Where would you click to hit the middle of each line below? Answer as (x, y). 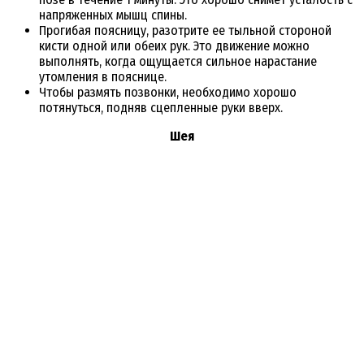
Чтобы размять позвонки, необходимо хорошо (168, 93)
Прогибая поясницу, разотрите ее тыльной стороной (185, 31)
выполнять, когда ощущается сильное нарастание (178, 62)
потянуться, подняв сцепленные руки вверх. (161, 108)
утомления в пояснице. (103, 77)
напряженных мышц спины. (113, 15)
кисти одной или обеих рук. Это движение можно (174, 46)
